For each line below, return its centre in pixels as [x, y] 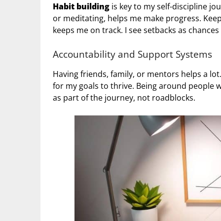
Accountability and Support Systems [132, 54]
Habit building [81, 7]
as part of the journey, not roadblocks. [124, 98]
